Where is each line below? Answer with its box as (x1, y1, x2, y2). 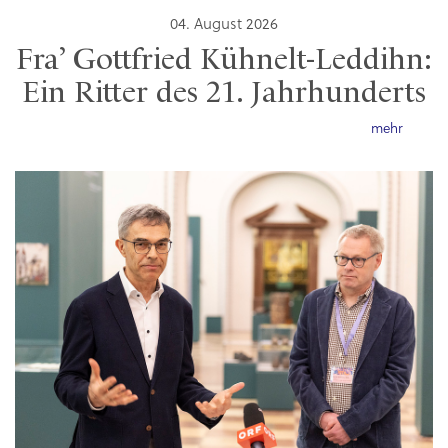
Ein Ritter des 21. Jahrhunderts (22, 79, 426, 110)
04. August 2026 (170, 17, 278, 35)
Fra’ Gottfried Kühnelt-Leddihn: (16, 46, 432, 77)
